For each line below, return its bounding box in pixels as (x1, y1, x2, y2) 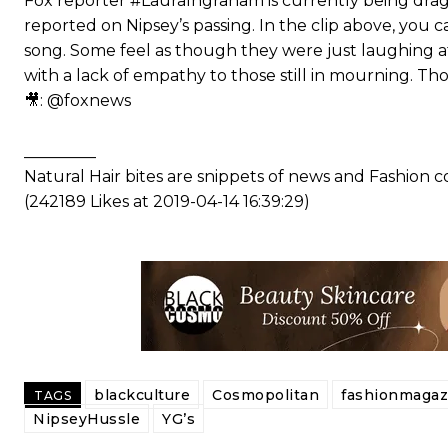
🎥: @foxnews (24, 91, 131, 110)
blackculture (94, 386, 190, 404)
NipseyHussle (33, 410, 140, 428)
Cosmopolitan (212, 386, 319, 404)
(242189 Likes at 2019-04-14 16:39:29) (24, 192, 310, 211)
